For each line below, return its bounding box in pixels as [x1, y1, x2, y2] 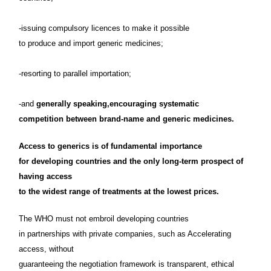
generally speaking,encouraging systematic [36, 99, 199, 108]
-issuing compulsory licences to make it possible [19, 23, 189, 33]
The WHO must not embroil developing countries [19, 214, 189, 223]
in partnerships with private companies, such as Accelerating [19, 229, 231, 238]
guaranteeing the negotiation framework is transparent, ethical [19, 259, 234, 269]
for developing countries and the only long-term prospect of [19, 156, 243, 166]
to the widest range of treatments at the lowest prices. [19, 186, 219, 196]
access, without [19, 244, 74, 253]
